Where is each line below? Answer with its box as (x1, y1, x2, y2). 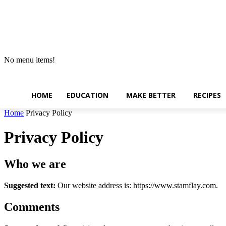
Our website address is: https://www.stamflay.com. (58, 181, 218, 190)
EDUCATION (67, 90, 108, 100)
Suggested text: (4, 181, 58, 190)
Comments (4, 200, 60, 214)
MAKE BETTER (126, 90, 176, 100)
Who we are (4, 157, 66, 171)
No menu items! (4, 55, 55, 65)
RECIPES (193, 90, 221, 100)
